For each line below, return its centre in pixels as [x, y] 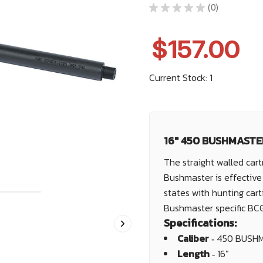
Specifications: [200, 223]
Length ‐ [197, 254]
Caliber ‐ [197, 238]
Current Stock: [178, 77]
